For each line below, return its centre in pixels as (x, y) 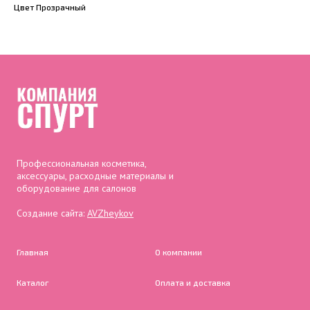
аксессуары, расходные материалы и (95, 175)
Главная (33, 252)
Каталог (33, 282)
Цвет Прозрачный (50, 7)
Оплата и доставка (193, 282)
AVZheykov (110, 213)
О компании (179, 252)
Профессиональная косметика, (81, 163)
